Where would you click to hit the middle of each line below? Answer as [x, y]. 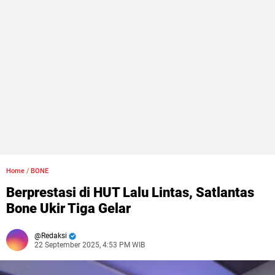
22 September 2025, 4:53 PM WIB [90, 245]
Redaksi [54, 236]
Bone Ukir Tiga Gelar [68, 208]
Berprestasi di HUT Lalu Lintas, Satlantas [130, 192]
